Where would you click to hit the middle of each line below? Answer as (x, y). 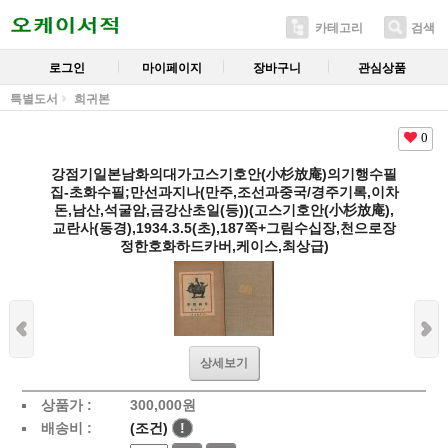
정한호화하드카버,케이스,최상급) (224, 246)
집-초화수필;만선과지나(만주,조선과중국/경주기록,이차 (224, 192)
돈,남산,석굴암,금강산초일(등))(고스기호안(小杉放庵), (224, 210)
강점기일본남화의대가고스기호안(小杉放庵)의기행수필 (224, 174)
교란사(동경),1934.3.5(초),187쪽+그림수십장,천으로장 (224, 228)
